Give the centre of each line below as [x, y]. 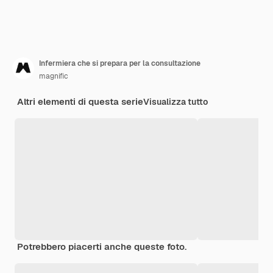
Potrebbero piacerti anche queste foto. [102, 246]
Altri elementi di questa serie [80, 101]
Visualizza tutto [175, 101]
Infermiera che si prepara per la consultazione [120, 63]
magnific [54, 76]
